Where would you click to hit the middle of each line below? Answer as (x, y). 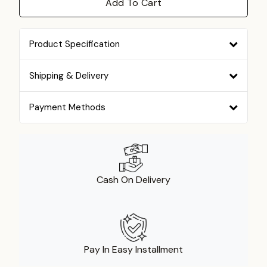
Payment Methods (67, 107)
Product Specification (74, 44)
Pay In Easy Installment (133, 249)
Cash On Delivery (133, 179)
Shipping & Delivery (69, 75)
